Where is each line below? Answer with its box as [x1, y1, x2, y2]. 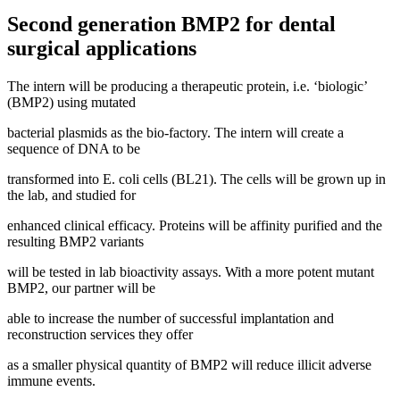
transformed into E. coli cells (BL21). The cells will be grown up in [7, 171, 386, 187]
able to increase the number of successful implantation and [7, 310, 334, 326]
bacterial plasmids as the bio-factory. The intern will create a [7, 124, 344, 140]
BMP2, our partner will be [7, 279, 155, 296]
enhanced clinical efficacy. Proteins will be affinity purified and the [7, 217, 382, 233]
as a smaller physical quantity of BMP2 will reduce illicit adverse [7, 356, 371, 372]
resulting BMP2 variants [7, 233, 144, 249]
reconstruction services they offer [7, 326, 193, 342]
